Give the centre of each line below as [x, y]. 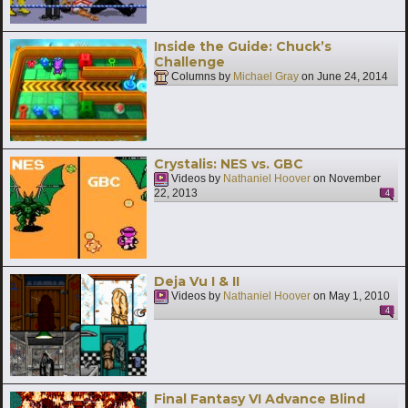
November [355, 179]
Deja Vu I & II [197, 281]
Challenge [189, 61]
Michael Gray [266, 77]
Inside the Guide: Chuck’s [243, 46]
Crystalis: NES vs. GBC [229, 163]
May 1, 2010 [359, 296]
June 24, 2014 [352, 77]
